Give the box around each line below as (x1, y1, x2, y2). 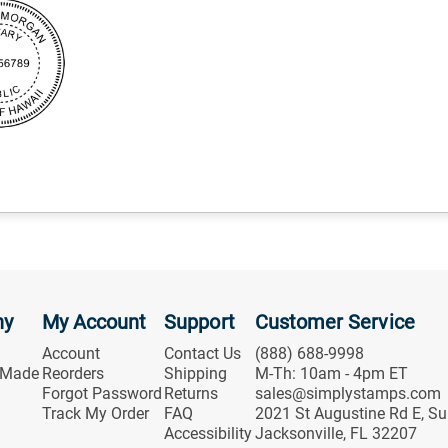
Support (164, 310, 235, 335)
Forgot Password (41, 384, 162, 404)
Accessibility (164, 424, 253, 444)
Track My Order (41, 404, 149, 424)
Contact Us (164, 344, 242, 364)
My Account (41, 310, 147, 335)
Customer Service (254, 310, 415, 335)
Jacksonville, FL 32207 (254, 424, 417, 444)
